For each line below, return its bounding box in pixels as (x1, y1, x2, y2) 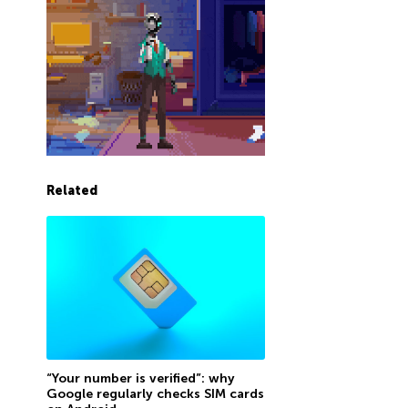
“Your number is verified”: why (46, 370, 235, 386)
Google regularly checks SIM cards (46, 385, 264, 402)
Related (46, 183, 97, 199)
